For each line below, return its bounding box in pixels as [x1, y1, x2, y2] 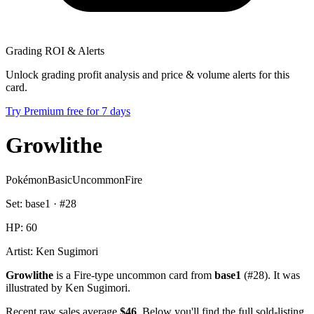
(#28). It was [241, 268, 300, 281]
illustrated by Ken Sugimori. [6, 281, 130, 294]
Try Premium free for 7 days [6, 104, 130, 117]
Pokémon [6, 173, 48, 186]
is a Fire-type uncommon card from [53, 268, 214, 281]
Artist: [6, 245, 36, 257]
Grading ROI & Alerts [6, 44, 104, 57]
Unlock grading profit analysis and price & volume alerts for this [6, 68, 289, 81]
